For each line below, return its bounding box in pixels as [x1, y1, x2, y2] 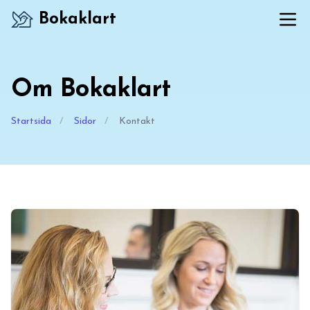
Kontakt [119, 116, 155, 127]
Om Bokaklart [11, 77, 171, 102]
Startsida [11, 116, 51, 127]
